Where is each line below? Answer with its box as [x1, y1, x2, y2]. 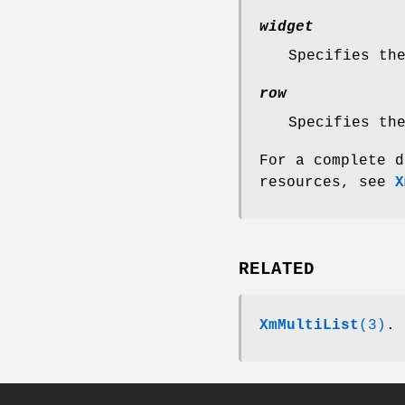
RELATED [239, 259, 315, 280]
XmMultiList [259, 317, 359, 334]
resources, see [259, 174, 395, 191]
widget [259, 18, 314, 35]
